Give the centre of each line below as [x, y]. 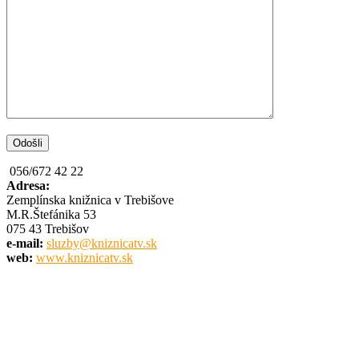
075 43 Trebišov [48, 229]
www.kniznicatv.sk [85, 258]
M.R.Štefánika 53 [51, 214]
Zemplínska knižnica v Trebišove [90, 200]
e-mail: [25, 243]
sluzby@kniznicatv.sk [102, 243]
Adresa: [28, 186]
